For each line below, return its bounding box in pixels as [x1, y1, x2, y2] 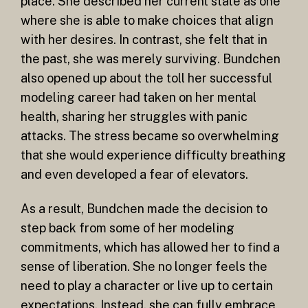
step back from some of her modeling [21, 220, 234, 235]
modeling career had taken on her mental [21, 90, 256, 105]
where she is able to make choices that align [21, 13, 274, 28]
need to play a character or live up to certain [21, 278, 273, 293]
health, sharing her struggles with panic [21, 109, 247, 124]
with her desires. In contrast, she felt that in [21, 32, 267, 47]
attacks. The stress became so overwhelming [21, 129, 279, 144]
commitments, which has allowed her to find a [21, 239, 280, 254]
